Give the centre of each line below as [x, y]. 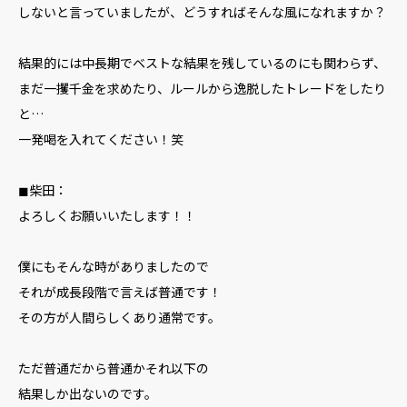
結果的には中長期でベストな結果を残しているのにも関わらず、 [202, 63]
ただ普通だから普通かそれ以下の [114, 368]
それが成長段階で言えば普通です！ [120, 292]
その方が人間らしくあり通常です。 [119, 317]
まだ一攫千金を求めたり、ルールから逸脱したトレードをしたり [202, 88]
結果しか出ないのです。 [88, 393]
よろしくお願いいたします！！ [107, 215]
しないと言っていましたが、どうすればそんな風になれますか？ [202, 12]
